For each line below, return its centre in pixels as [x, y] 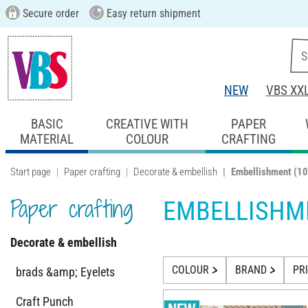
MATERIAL [47, 139]
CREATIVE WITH [147, 124]
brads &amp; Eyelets [65, 272]
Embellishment [261, 172]
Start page [31, 172]
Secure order [49, 13]
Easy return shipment [152, 13]
